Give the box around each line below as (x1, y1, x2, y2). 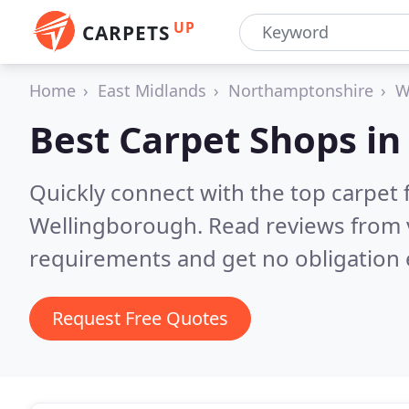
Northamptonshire (228, 79, 373, 101)
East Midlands (98, 79, 206, 101)
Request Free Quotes (52, 306, 228, 330)
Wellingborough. (29, 210, 208, 240)
